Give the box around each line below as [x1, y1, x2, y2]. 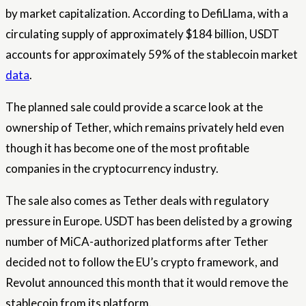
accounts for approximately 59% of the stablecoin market [5, 47, 298, 61]
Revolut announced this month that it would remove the [5, 275, 288, 290]
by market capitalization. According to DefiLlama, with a [5, 6, 288, 20]
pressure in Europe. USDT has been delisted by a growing [5, 214, 292, 228]
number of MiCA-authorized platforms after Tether [5, 234, 268, 249]
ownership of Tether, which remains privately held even [5, 120, 284, 135]
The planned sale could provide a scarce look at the [5, 100, 263, 114]
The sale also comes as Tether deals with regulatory [5, 193, 269, 208]
